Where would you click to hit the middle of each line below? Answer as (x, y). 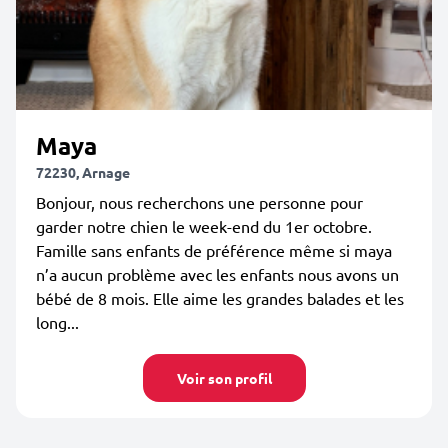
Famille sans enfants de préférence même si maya (214, 250)
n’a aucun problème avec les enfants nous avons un (217, 274)
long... (57, 322)
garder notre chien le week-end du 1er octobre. (204, 226)
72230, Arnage (83, 172)
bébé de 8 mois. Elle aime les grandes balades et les (220, 298)
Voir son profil (224, 378)
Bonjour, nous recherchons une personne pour (199, 202)
